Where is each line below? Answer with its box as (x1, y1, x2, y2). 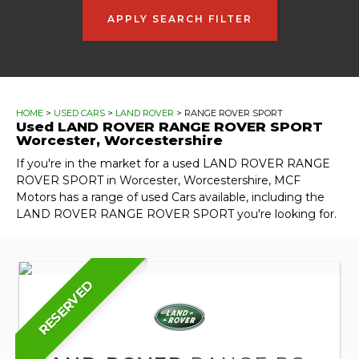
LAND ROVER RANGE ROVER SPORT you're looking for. (16, 207, 337, 221)
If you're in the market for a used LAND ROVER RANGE (16, 156, 330, 171)
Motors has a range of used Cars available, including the (16, 190, 325, 204)
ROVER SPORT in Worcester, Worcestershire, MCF (16, 173, 301, 188)
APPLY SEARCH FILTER (107, 12, 252, 25)
